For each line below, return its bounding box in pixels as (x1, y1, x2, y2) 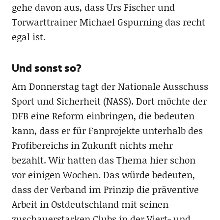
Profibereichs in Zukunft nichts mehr (11, 138, 173, 152)
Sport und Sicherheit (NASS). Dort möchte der (11, 94, 207, 108)
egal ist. (11, 30, 46, 44)
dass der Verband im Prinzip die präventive (11, 183, 199, 196)
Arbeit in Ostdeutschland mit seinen (11, 197, 168, 211)
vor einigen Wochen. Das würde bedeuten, (11, 168, 195, 182)
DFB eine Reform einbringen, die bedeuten (11, 109, 194, 123)
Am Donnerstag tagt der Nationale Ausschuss (11, 80, 208, 93)
